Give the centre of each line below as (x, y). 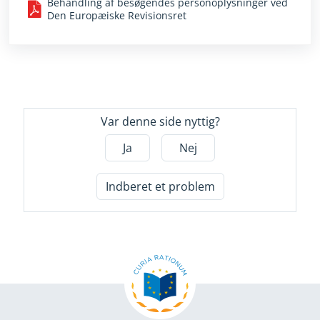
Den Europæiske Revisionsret (117, 15)
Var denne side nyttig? (160, 121)
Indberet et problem (160, 186)
